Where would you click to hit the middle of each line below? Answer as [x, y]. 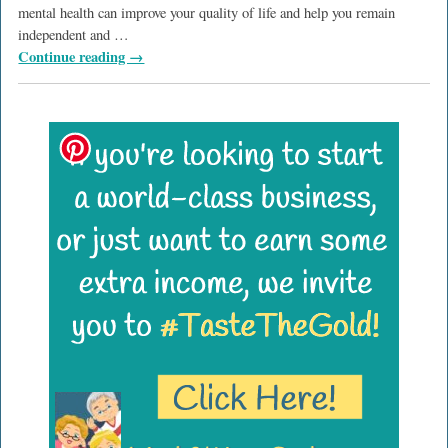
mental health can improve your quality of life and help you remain [207, 13]
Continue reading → [81, 57]
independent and [66, 35]
